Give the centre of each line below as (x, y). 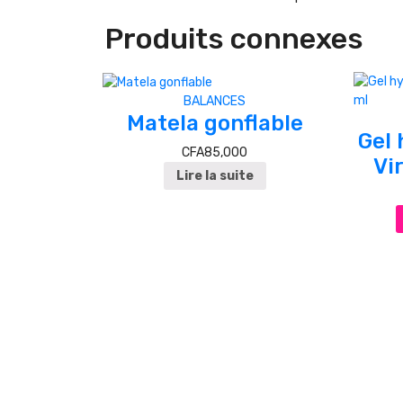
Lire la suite (215, 175)
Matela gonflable (215, 123)
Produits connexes (234, 39)
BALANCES (215, 101)
